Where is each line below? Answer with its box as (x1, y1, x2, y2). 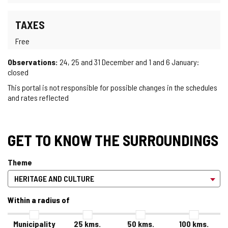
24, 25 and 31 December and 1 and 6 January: (58, 56, 199, 67)
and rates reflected (8, 92, 69, 102)
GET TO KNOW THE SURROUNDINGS (8, 130, 218, 149)
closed (8, 67, 28, 77)
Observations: (8, 56, 58, 67)
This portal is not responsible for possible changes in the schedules (8, 82, 217, 92)
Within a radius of (8, 194, 70, 205)
